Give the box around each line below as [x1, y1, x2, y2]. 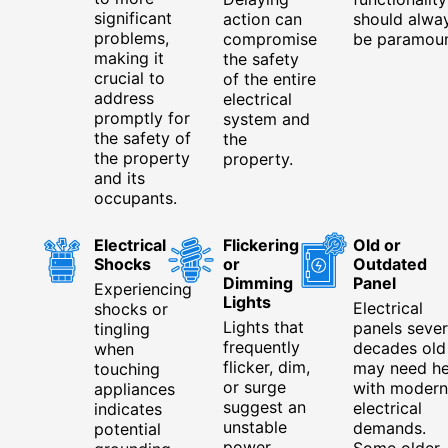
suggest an [223, 396, 307, 417]
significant [94, 7, 172, 28]
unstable [223, 416, 288, 437]
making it [94, 47, 164, 68]
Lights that [223, 316, 305, 337]
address [94, 87, 154, 108]
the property [94, 147, 190, 168]
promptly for [94, 107, 190, 128]
